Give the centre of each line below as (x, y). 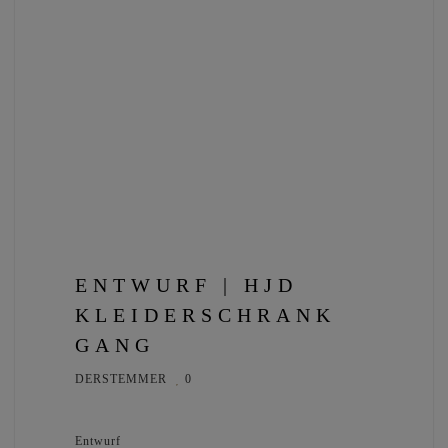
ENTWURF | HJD (186, 284)
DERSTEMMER (121, 378)
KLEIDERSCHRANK (205, 314)
